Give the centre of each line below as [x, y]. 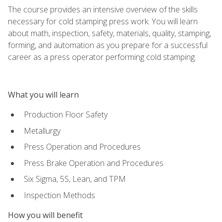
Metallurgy [42, 131]
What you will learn [43, 94]
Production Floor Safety [66, 114]
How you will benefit [45, 215]
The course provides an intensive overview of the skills [103, 9]
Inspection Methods [59, 195]
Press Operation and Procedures [82, 147]
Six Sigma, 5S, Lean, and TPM [75, 179]
